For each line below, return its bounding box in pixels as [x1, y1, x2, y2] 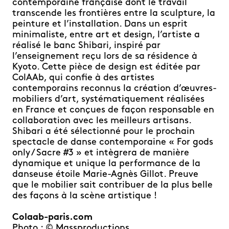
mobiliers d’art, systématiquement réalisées [12, 94, 204, 104]
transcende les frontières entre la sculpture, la [12, 8, 215, 18]
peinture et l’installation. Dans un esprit [12, 19, 188, 29]
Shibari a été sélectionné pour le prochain [12, 126, 195, 136]
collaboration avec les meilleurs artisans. [12, 116, 191, 126]
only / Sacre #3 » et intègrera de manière [12, 148, 189, 158]
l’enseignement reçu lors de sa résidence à [12, 51, 197, 61]
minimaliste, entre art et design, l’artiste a [12, 30, 200, 40]
